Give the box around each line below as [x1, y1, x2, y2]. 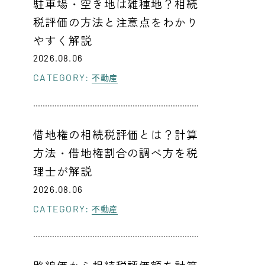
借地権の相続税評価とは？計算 [33, 126, 199, 143]
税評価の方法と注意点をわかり [33, 13, 199, 30]
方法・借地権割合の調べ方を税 [33, 144, 199, 161]
